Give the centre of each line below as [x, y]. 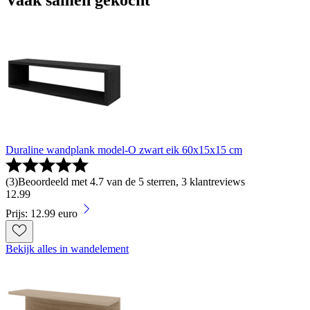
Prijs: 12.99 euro [42, 214]
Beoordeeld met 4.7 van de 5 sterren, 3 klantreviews [131, 182]
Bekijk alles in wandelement [67, 249]
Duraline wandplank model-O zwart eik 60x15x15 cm [124, 150]
